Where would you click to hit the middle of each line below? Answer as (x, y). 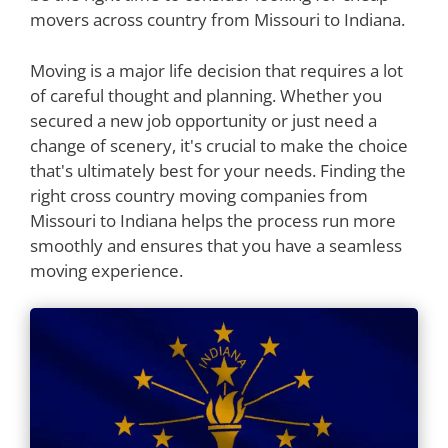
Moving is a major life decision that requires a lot (216, 70)
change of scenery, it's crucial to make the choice (219, 145)
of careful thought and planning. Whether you (206, 95)
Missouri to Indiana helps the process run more (213, 220)
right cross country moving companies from (199, 195)
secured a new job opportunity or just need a (203, 120)
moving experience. (106, 270)
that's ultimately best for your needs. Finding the (218, 170)
